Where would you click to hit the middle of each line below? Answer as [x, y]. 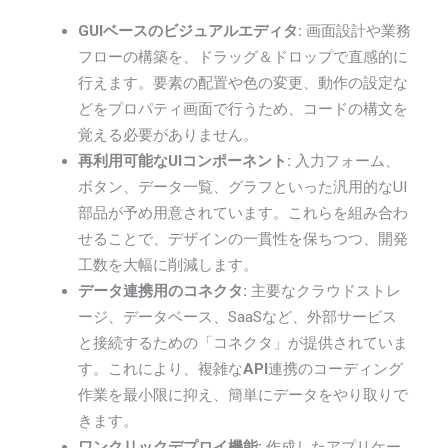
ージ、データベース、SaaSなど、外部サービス [237, 316]
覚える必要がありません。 [167, 134]
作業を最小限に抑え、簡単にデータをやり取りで [242, 394]
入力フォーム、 [345, 160]
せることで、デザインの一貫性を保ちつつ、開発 [242, 238]
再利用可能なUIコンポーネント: [184, 160]
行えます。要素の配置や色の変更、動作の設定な [242, 82]
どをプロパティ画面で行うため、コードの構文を [242, 108]
